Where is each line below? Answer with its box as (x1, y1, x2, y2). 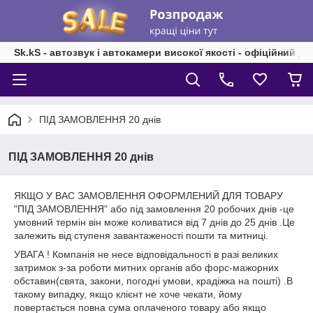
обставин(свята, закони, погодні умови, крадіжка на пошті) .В (14, 275, 293, 286)
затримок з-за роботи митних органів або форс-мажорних (14, 262, 279, 273)
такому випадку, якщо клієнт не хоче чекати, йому (14, 289, 242, 300)
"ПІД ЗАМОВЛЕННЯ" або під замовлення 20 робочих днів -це (14, 203, 294, 214)
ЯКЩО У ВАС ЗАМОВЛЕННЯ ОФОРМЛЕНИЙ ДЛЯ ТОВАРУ (14, 190, 283, 201)
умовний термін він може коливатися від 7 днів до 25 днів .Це (14, 217, 295, 228)
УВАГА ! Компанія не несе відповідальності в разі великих (14, 249, 278, 260)
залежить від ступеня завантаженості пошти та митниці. (14, 230, 271, 241)
